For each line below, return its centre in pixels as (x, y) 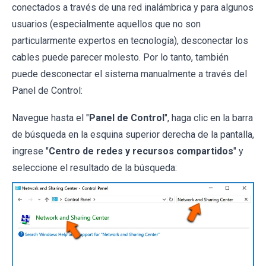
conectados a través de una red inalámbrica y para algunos (133, 8)
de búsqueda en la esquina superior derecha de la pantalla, (133, 135)
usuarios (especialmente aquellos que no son (106, 24)
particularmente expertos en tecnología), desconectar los (130, 41)
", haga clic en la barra (209, 118)
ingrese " (30, 151)
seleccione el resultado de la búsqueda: (94, 168)
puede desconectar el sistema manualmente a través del (129, 74)
